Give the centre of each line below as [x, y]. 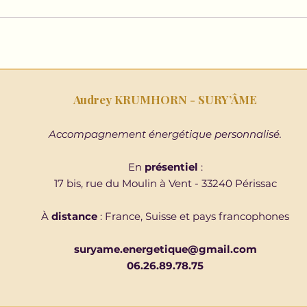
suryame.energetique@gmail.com [165, 249]
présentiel [172, 167]
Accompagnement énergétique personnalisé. [165, 134]
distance [76, 216]
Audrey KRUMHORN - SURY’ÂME [165, 99]
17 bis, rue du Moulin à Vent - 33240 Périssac [165, 183]
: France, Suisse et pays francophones [195, 216]
